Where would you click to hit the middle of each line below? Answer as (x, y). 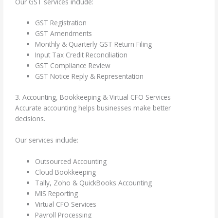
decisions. (30, 118)
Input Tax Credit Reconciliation (82, 55)
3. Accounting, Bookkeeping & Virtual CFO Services (93, 97)
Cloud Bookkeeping (66, 172)
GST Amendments (64, 34)
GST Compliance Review (73, 66)
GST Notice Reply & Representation (90, 76)
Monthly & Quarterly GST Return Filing (94, 44)
